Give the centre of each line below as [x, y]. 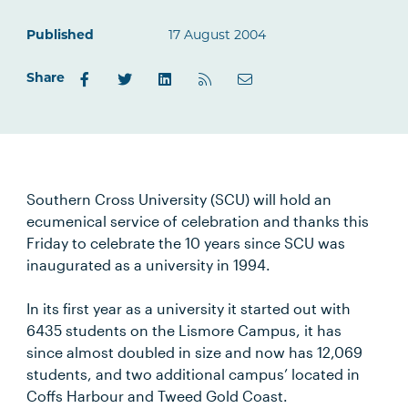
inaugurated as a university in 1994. [149, 265]
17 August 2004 [218, 36]
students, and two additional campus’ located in [194, 374]
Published [61, 36]
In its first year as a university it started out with [189, 308]
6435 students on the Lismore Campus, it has [184, 330]
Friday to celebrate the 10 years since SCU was [186, 243]
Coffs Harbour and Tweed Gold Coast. [158, 396]
